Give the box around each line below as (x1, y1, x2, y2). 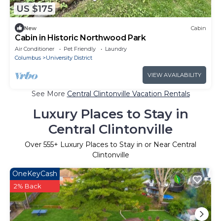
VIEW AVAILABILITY (147, 72, 201, 79)
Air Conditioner (15, 45, 54, 53)
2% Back (14, 182, 41, 190)
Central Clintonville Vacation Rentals (67, 89, 190, 99)
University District (46, 54, 92, 62)
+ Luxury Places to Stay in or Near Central (54, 140, 196, 149)
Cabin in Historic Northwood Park (15, 33, 146, 43)
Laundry (105, 45, 127, 53)
